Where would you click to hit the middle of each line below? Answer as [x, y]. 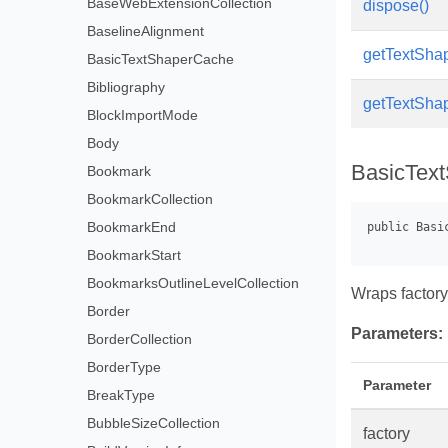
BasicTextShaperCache [161, 59]
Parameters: [397, 334]
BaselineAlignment [146, 31]
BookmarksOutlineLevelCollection [193, 283]
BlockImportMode [143, 115]
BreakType [121, 395]
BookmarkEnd [132, 227]
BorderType [124, 367]
